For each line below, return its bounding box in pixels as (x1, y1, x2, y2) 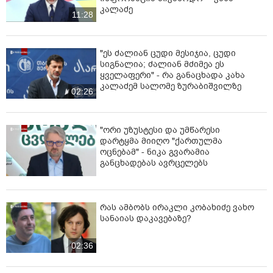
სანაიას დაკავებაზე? (100, 212, 191, 224)
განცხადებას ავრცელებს (100, 157, 208, 169)
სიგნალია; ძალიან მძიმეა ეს (100, 58, 224, 71)
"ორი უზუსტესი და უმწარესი (100, 124, 220, 136)
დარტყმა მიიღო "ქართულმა (100, 135, 222, 147)
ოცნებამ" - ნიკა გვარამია (100, 146, 210, 158)
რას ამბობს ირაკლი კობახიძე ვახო (100, 201, 254, 213)
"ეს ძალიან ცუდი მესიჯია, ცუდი (100, 48, 236, 60)
